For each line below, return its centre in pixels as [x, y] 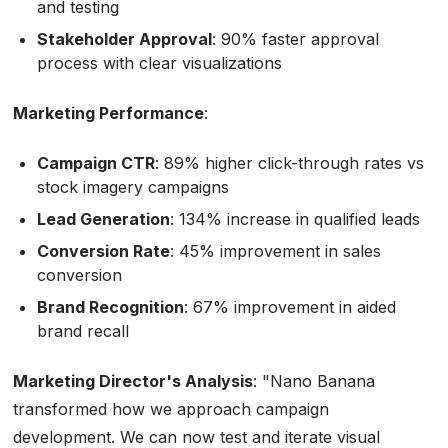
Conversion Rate [103, 250]
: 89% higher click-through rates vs [289, 162]
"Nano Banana [318, 380]
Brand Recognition [110, 306]
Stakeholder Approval [124, 38]
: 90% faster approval [295, 38]
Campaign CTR [95, 162]
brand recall [82, 330]
